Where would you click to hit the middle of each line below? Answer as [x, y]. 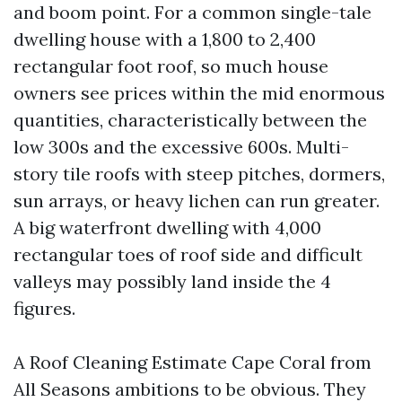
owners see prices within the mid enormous [199, 93]
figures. [44, 308]
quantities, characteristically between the [190, 120]
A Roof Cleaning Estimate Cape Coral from [192, 362]
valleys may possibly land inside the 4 [172, 281]
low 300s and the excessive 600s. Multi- [181, 147]
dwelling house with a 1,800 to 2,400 [165, 39]
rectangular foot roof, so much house [171, 66]
